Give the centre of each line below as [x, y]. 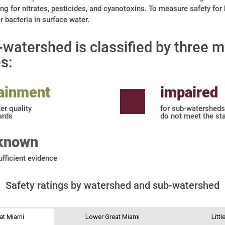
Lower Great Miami [112, 217]
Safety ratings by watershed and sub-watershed [113, 186]
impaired [189, 93]
